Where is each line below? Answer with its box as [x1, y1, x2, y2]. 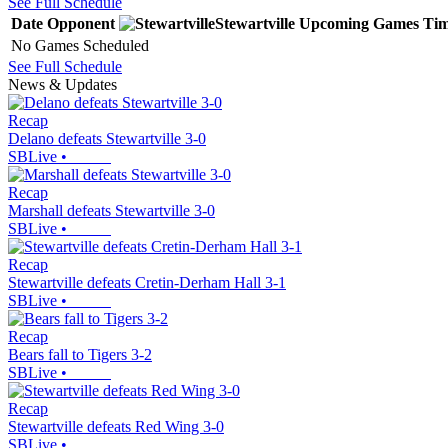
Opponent [47, 14, 115, 32]
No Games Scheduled [11, 36, 149, 54]
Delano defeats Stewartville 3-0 [8, 129, 206, 147]
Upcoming [299, 14, 369, 32]
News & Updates [8, 75, 117, 93]
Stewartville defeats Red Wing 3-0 [8, 417, 224, 435]
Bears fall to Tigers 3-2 [8, 345, 152, 363]
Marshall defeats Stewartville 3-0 [8, 201, 215, 219]
